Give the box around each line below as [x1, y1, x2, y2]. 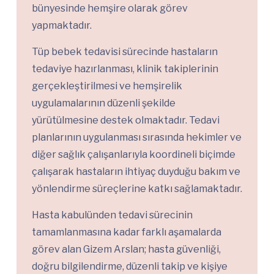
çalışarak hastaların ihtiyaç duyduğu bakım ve [32, 165, 240, 177]
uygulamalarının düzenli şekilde [32, 97, 176, 109]
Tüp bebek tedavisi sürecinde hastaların [32, 45, 218, 57]
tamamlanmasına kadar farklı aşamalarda [32, 226, 221, 238]
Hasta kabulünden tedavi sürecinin [32, 209, 193, 221]
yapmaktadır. [32, 19, 92, 31]
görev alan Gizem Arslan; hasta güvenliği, [32, 243, 221, 255]
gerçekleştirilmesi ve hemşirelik [32, 80, 182, 92]
